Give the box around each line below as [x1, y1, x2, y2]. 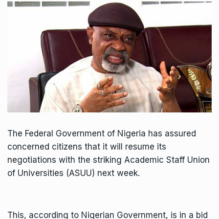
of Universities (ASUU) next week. [7, 168, 140, 178]
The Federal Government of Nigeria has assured [7, 129, 196, 139]
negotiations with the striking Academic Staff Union [7, 155, 210, 165]
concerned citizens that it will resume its [7, 142, 166, 152]
